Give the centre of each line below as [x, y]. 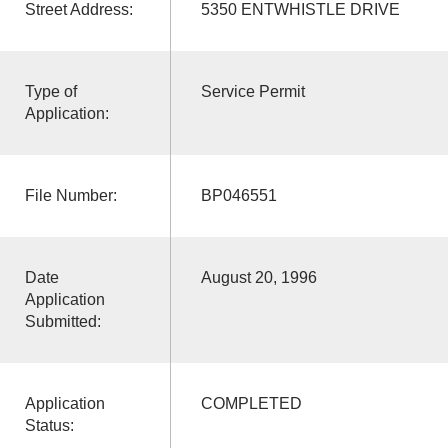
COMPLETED [251, 403]
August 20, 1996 [258, 277]
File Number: [70, 195]
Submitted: [62, 321]
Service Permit [252, 91]
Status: [49, 425]
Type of [50, 91]
